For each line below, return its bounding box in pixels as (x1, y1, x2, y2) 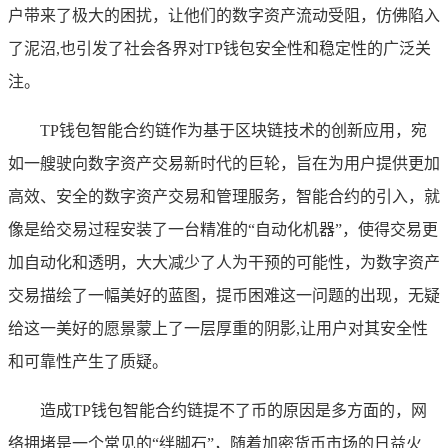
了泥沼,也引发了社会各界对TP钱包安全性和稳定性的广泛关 (8, 39, 431, 57)
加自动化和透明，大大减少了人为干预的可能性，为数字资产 (8, 253, 440, 271)
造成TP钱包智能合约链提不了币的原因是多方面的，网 (40, 401, 427, 419)
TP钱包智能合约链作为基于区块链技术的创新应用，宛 (40, 121, 427, 139)
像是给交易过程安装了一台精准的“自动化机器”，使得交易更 (8, 220, 438, 238)
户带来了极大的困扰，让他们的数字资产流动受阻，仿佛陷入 (8, 6, 440, 24)
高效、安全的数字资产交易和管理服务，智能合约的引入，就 (8, 187, 440, 205)
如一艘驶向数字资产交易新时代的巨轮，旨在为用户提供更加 (8, 154, 440, 172)
